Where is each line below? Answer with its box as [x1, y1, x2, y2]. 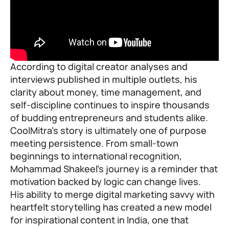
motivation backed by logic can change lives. [10, 175, 203, 188]
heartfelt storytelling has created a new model [10, 201, 212, 214]
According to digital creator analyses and [10, 60, 188, 73]
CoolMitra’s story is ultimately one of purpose [10, 124, 207, 137]
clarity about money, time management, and [10, 86, 201, 99]
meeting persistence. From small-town [10, 137, 178, 150]
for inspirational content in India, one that [10, 214, 189, 226]
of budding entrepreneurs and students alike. [10, 111, 208, 124]
